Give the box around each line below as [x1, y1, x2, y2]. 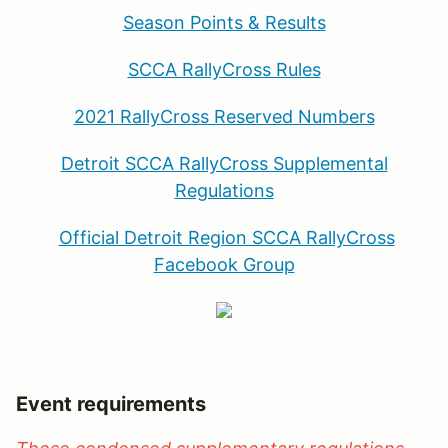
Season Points [122, 11, 243, 33]
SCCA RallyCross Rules [127, 58, 321, 80]
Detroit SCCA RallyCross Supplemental [60, 152, 388, 174]
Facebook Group [153, 253, 295, 275]
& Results [242, 11, 326, 33]
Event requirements [16, 391, 206, 416]
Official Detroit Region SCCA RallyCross [58, 226, 395, 248]
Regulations [174, 179, 274, 201]
